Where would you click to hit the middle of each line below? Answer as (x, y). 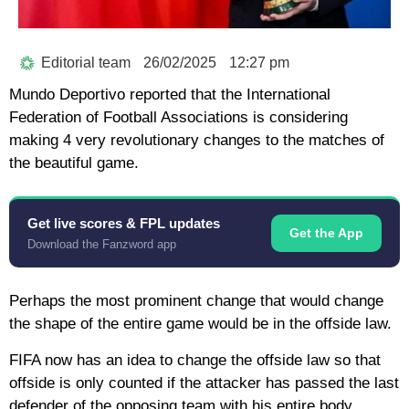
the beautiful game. (74, 163)
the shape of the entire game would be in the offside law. (200, 324)
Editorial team (86, 63)
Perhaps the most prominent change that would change (196, 301)
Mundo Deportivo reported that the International (170, 95)
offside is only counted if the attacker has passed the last (204, 383)
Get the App (326, 233)
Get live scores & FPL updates (124, 224)
